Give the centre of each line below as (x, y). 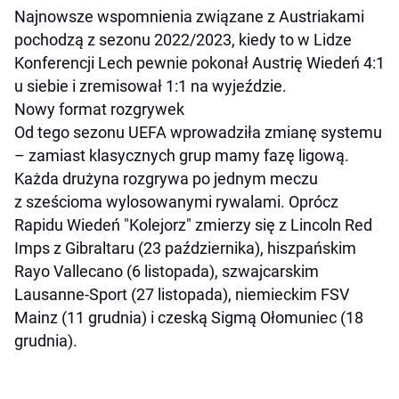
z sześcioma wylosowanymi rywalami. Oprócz (176, 202)
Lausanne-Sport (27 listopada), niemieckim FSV (182, 295)
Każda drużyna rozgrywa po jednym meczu (166, 179)
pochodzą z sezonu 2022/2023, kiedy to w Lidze (183, 40)
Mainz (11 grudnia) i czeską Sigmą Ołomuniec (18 (189, 318)
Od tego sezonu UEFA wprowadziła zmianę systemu (198, 133)
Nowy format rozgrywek (99, 110)
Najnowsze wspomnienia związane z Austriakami (189, 17)
